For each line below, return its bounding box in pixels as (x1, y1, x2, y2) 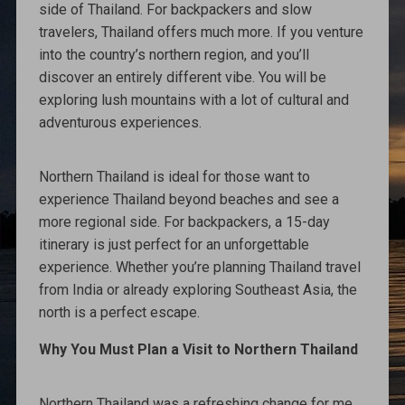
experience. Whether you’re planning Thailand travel (38, 258, 361, 276)
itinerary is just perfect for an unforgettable (38, 235, 309, 253)
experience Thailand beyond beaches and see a (38, 190, 339, 208)
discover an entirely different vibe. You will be (38, 68, 326, 86)
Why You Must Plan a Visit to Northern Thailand (38, 340, 358, 358)
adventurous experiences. (38, 113, 202, 131)
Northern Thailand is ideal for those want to (38, 167, 310, 185)
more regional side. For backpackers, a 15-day (38, 212, 330, 231)
